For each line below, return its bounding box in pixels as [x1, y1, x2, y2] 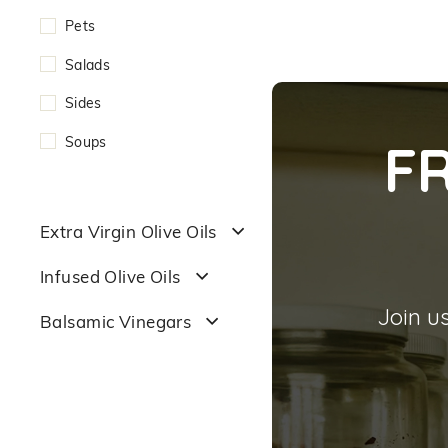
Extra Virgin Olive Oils [40, 219, 217, 243]
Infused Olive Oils [40, 264, 181, 288]
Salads [65, 54, 111, 74]
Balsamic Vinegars [40, 309, 192, 333]
